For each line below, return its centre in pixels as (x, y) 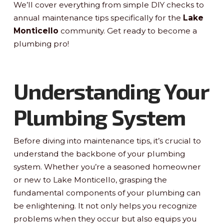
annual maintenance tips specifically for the (98, 18)
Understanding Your (111, 91)
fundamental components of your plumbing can (107, 192)
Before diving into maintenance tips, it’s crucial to (107, 140)
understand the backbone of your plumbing (99, 153)
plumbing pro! (41, 44)
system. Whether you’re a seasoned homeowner (107, 166)
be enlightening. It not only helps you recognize (105, 205)
